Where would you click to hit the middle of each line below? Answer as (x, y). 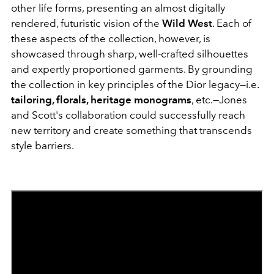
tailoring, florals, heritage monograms (101, 100)
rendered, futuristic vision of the (87, 23)
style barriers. (43, 146)
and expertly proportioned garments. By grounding (132, 69)
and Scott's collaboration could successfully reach (128, 115)
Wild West (187, 23)
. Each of (232, 23)
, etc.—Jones (219, 100)
